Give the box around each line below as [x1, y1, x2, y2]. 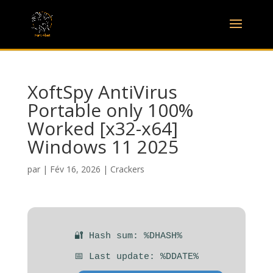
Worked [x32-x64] [27, 116, 178, 141]
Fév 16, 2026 [49, 163, 101, 175]
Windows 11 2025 [27, 134, 179, 159]
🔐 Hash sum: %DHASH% [74, 231, 182, 241]
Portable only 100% [27, 97, 193, 122]
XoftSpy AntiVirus [27, 79, 177, 104]
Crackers [110, 163, 144, 175]
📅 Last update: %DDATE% [74, 252, 199, 262]
